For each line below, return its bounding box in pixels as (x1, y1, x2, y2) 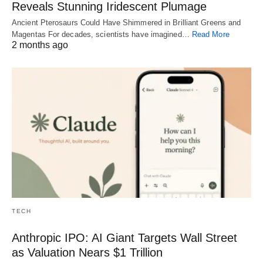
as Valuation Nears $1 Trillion (12, 245, 163, 259)
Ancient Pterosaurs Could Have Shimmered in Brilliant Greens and (12, 18, 241, 27)
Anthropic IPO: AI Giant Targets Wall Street (12, 231, 237, 244)
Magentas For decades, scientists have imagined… (12, 29, 192, 39)
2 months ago (12, 39, 68, 50)
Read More (191, 29, 230, 39)
